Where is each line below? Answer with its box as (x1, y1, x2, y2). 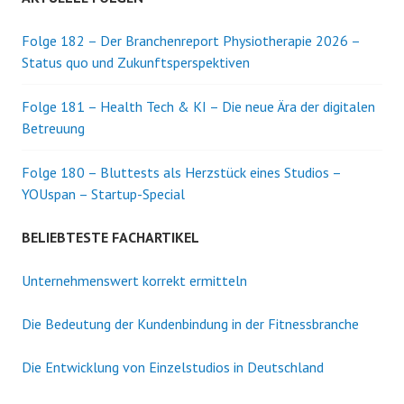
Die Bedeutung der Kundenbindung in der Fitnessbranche (22, 315, 359, 333)
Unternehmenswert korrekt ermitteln (22, 271, 247, 289)
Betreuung (22, 119, 85, 137)
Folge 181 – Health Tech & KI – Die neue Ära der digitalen (22, 97, 375, 115)
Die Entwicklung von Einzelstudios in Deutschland (22, 358, 324, 376)
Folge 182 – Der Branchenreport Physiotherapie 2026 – (22, 32, 360, 50)
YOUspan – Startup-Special (22, 185, 185, 203)
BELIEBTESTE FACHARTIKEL (22, 228, 199, 246)
